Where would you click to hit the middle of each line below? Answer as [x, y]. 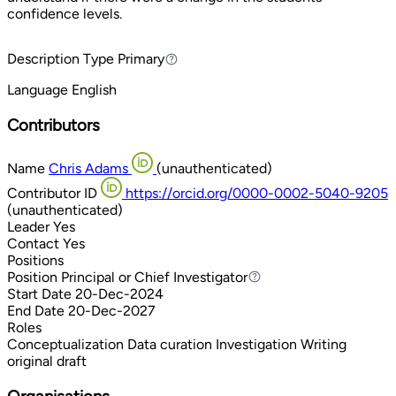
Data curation [171, 344]
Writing [324, 344]
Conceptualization [67, 344]
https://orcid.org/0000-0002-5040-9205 [257, 193]
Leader [28, 226]
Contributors [53, 126]
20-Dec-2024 [119, 293]
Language [38, 90]
